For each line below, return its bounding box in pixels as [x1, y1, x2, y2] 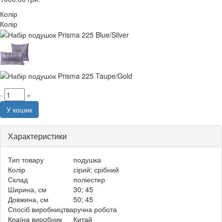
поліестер [73, 174, 105, 184]
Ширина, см [8, 184, 47, 194]
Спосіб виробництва [8, 204, 73, 214]
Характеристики [8, 130, 67, 142]
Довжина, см [8, 194, 49, 204]
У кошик [6, 104, 32, 114]
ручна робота [73, 204, 117, 214]
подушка [73, 154, 101, 165]
